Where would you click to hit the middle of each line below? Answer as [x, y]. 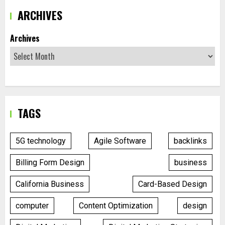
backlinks [190, 141]
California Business [50, 184]
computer [32, 205]
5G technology [41, 141]
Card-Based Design [173, 184]
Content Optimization [116, 205]
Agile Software [120, 141]
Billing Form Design [50, 162]
